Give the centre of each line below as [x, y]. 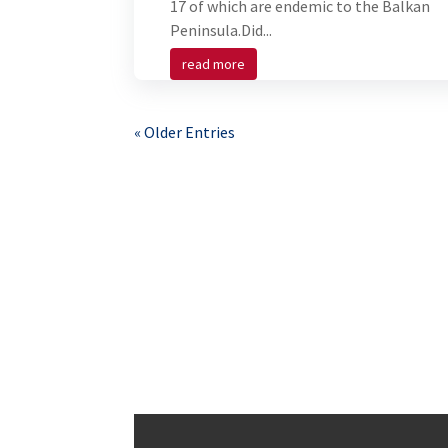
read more [214, 64]
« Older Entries [185, 132]
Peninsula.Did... [221, 30]
